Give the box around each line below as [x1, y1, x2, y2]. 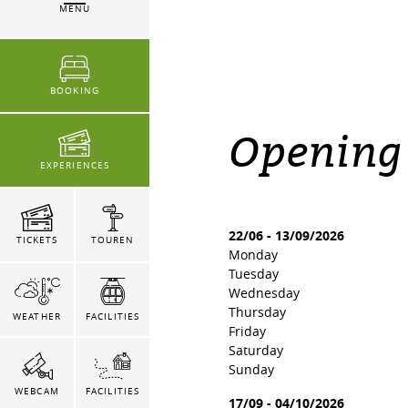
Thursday [229, 303, 286, 321]
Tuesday [229, 265, 279, 283]
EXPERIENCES [39, 159, 110, 172]
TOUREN [90, 234, 135, 247]
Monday [229, 246, 278, 264]
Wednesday [229, 284, 300, 302]
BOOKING [50, 85, 99, 97]
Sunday [229, 361, 274, 379]
